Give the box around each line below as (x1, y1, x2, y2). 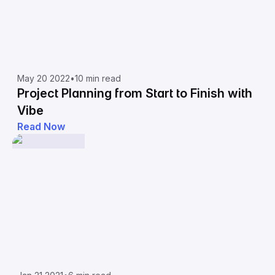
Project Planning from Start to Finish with (17, 86, 252, 101)
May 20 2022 (17, 73, 70, 83)
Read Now (17, 120, 65, 133)
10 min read (75, 73, 121, 83)
